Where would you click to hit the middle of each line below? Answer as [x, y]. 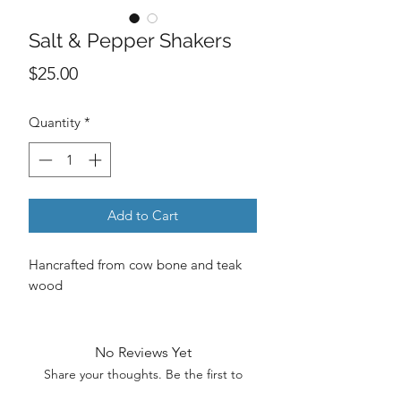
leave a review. [143, 391]
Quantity [55, 123]
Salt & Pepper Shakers [130, 41]
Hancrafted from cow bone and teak [135, 264]
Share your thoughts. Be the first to [143, 374]
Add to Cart [143, 215]
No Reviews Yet [143, 352]
